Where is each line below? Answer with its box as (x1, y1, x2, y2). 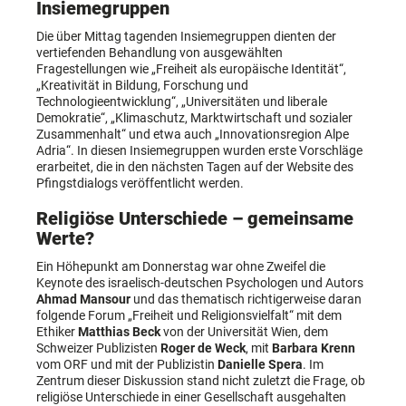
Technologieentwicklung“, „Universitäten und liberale (36, 94, 327, 110)
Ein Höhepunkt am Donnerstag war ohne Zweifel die (36, 259, 325, 275)
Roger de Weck (160, 341, 246, 356)
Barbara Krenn (272, 341, 355, 356)
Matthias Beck (78, 324, 160, 340)
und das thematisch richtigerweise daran (130, 292, 362, 307)
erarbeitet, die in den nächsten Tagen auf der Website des (36, 159, 353, 175)
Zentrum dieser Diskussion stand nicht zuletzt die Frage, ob (36, 373, 365, 389)
